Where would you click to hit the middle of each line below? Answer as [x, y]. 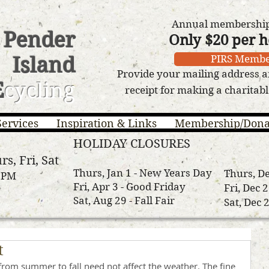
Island [44, 65]
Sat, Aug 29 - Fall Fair [124, 201]
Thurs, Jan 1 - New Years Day [143, 173]
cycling [40, 91]
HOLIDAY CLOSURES [132, 144]
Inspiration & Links [107, 123]
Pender [39, 40]
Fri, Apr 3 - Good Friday [129, 187]
